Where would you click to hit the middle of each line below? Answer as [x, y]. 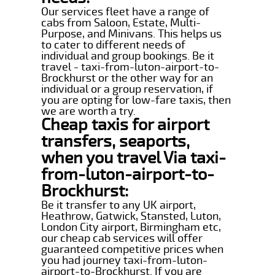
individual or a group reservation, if [127, 89]
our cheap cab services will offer [122, 238]
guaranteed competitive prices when [133, 249]
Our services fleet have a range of [126, 11]
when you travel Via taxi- [134, 158]
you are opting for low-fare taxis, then [136, 100]
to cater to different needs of [114, 45]
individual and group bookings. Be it [128, 56]
